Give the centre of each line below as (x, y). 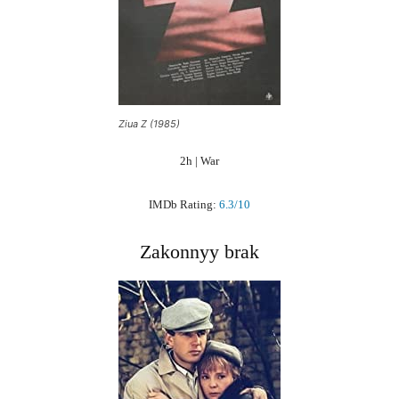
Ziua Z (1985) (149, 123)
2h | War (199, 160)
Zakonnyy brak (199, 251)
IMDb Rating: (184, 204)
